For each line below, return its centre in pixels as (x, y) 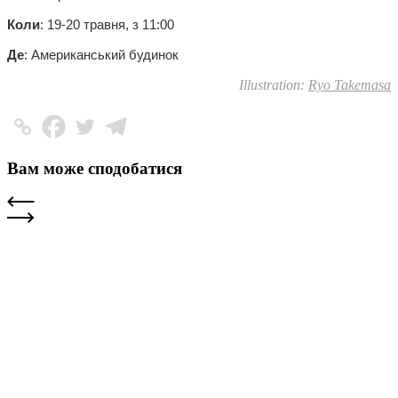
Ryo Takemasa (350, 85)
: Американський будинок (101, 55)
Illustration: (274, 85)
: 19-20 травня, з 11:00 (107, 24)
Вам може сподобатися (95, 168)
